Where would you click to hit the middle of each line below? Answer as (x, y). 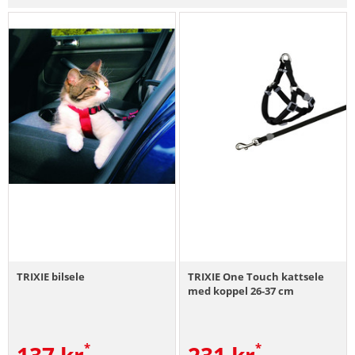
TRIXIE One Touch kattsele (256, 276)
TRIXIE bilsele (51, 276)
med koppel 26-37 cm (241, 290)
